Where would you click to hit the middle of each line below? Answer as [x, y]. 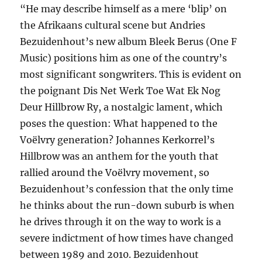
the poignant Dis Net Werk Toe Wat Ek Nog [120, 91]
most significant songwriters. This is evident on [131, 75]
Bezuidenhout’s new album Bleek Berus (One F [129, 42]
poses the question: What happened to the [119, 124]
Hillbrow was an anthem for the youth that [120, 156]
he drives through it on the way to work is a [121, 222]
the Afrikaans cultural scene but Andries [113, 25]
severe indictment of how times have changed [127, 238]
